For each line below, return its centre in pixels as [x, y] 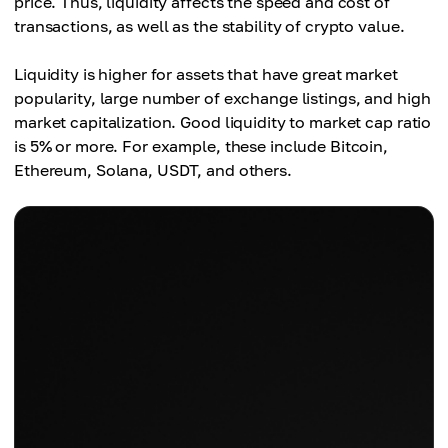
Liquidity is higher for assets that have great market [206, 74]
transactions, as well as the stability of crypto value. [209, 26]
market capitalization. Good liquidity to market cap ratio [223, 122]
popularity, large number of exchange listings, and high [222, 98]
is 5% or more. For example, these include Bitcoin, [201, 146]
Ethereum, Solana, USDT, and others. [153, 170]
